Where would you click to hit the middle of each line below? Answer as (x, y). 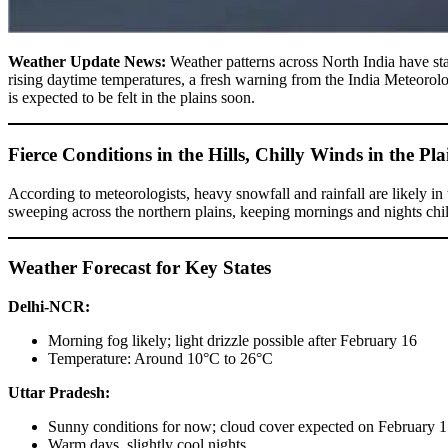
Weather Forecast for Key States (139, 268)
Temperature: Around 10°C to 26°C (160, 359)
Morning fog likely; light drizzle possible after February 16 (232, 341)
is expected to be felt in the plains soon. (131, 98)
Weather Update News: (87, 62)
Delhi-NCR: (49, 307)
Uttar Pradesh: (59, 393)
